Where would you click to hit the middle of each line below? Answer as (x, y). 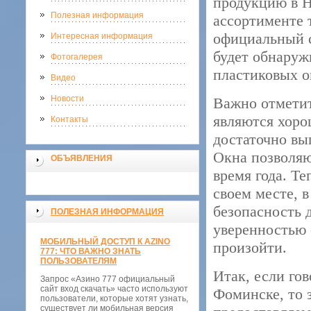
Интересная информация (102, 36)
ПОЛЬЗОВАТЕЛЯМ (78, 261)
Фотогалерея (77, 57)
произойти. (250, 247)
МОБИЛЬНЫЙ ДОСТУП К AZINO (105, 242)
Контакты (69, 119)
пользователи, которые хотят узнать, (114, 299)
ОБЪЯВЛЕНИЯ (82, 158)
